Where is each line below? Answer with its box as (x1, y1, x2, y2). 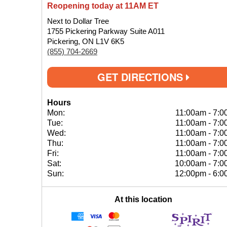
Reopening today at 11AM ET (47, 2, 159, 10)
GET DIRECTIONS (97, 69, 186, 84)
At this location (115, 195, 172, 204)
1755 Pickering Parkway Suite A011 (47, 27, 165, 35)
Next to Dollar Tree (47, 17, 109, 25)
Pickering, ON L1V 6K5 (47, 37, 124, 46)
